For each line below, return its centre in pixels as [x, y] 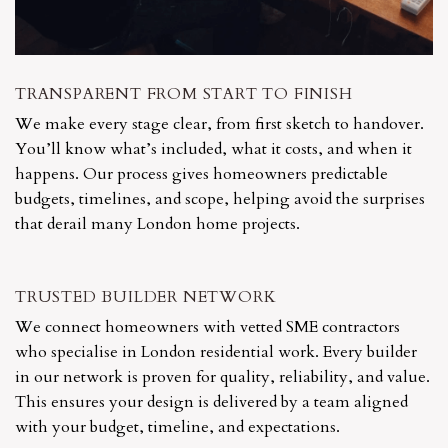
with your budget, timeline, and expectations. [177, 427]
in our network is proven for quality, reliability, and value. [222, 377]
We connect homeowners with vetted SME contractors [207, 327]
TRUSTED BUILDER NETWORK [146, 297]
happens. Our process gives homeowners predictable [201, 174]
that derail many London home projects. [157, 224]
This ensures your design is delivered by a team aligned [211, 402]
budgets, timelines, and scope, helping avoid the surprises [220, 199]
